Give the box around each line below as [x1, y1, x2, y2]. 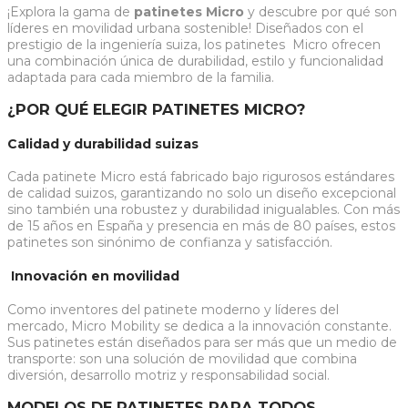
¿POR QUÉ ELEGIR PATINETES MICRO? [7, 100, 305, 119]
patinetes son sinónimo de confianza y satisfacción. [7, 234, 332, 251]
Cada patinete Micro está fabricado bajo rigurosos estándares [7, 168, 394, 186]
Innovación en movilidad [7, 268, 179, 285]
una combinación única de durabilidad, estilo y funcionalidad [7, 52, 383, 69]
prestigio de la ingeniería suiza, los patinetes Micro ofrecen [7, 36, 381, 53]
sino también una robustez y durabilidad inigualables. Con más [7, 201, 400, 219]
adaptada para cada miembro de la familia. [7, 68, 274, 86]
